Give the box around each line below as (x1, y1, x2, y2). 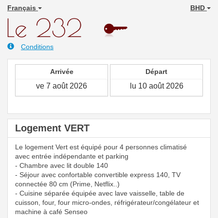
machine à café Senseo (15, 208, 88, 216)
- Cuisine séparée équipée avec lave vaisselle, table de (15, 189, 184, 197)
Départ (145, 68, 167, 75)
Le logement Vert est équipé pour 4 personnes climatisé (15, 143, 187, 151)
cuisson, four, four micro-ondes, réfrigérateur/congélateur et (15, 199, 199, 206)
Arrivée (50, 68, 73, 75)
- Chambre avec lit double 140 (15, 162, 108, 169)
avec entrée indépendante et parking (15, 152, 128, 160)
